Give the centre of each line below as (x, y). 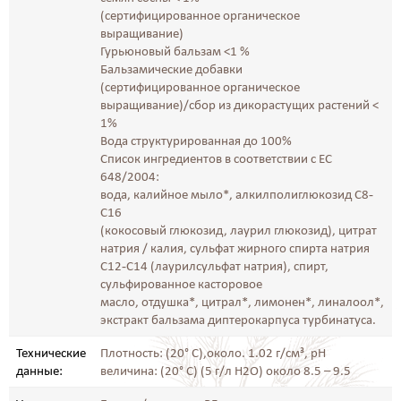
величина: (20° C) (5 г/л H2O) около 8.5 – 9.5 (226, 371)
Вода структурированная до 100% (196, 141)
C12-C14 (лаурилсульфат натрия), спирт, (214, 266)
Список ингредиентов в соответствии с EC (216, 158)
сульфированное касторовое (181, 284)
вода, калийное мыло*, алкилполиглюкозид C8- (237, 194)
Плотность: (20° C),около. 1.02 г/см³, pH (213, 353)
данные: (39, 371)
